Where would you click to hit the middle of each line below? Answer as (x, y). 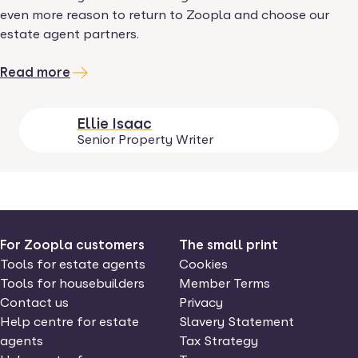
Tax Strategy (218, 341)
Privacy (201, 302)
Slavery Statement (236, 322)
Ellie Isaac (114, 123)
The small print (228, 245)
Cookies (203, 264)
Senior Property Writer (145, 139)
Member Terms (224, 283)
